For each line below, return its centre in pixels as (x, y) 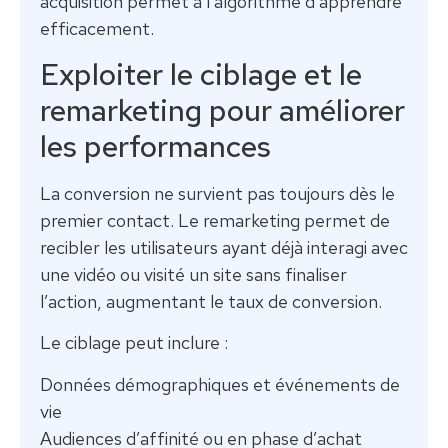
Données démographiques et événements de (220, 384)
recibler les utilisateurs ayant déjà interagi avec (224, 247)
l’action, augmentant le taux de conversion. (211, 301)
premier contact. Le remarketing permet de (215, 220)
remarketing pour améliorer (222, 109)
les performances (155, 145)
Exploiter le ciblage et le (201, 73)
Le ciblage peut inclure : (134, 343)
